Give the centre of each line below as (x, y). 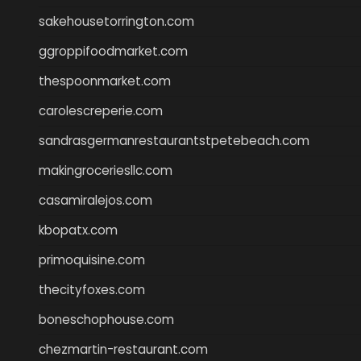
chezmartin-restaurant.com (123, 349)
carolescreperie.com (101, 110)
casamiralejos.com (95, 200)
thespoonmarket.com (105, 81)
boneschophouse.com (106, 319)
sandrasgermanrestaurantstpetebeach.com (174, 140)
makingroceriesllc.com (106, 170)
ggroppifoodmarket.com (113, 51)
